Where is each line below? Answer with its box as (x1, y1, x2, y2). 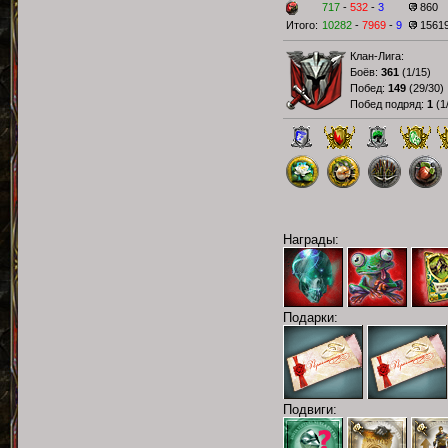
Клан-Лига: (350, 49, 404, 62)
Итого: (286, 19, 318, 32)
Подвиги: (283, 401, 337, 417)
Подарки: (283, 309, 338, 325)
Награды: (283, 231, 339, 247)
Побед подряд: (350, 97, 427, 110)
